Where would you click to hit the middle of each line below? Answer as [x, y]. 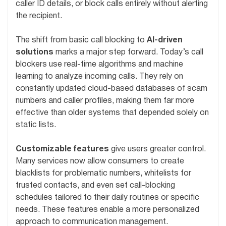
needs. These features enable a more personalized [107, 210]
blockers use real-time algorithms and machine [99, 65]
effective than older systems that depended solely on [112, 113]
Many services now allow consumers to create [100, 162]
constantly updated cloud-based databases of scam [111, 89]
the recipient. [39, 16]
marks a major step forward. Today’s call [128, 53]
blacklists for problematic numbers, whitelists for [103, 174]
